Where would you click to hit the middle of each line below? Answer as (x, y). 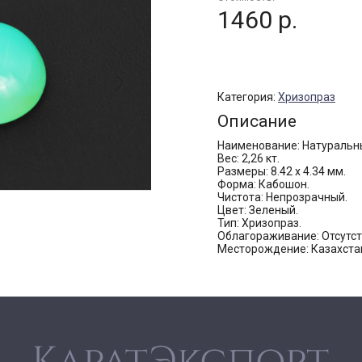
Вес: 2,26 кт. (248, 158)
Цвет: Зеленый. (258, 210)
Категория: (248, 97)
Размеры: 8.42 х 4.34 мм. (282, 171)
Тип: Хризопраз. (259, 223)
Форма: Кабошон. (263, 184)
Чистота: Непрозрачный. (282, 197)
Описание (257, 121)
